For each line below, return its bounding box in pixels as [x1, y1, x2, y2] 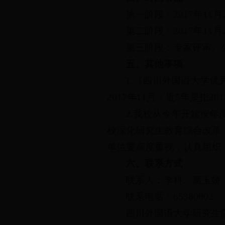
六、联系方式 [126, 158, 183, 169]
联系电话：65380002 [126, 191, 214, 202]
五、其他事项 [126, 59, 183, 69]
